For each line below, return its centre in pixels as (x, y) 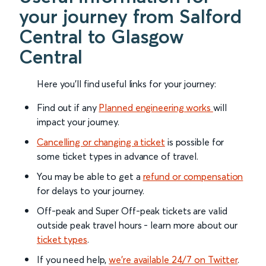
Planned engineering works (156, 108)
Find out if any (68, 108)
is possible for (194, 142)
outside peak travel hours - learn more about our (137, 225)
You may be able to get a (90, 177)
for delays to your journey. (91, 191)
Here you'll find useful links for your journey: (127, 84)
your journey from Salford (130, 17)
